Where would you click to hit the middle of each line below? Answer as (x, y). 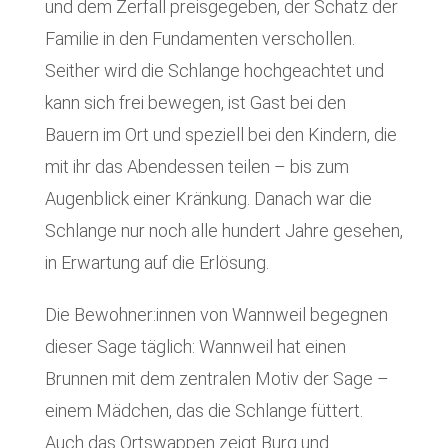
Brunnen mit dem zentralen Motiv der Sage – (216, 378)
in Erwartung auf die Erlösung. (156, 262)
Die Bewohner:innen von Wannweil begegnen (216, 314)
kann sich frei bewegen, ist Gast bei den (195, 102)
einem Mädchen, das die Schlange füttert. (203, 410)
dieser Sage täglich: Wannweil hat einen (195, 346)
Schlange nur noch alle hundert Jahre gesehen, (223, 230)
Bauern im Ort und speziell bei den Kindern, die (220, 134)
